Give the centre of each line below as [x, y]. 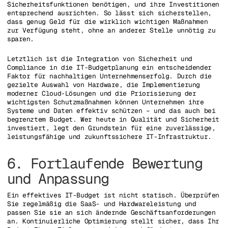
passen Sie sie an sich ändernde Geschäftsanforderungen [111, 212]
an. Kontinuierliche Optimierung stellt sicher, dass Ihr [113, 221]
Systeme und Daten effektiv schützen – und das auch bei [111, 111]
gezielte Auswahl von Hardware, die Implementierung [104, 85]
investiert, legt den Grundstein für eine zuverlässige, [111, 128]
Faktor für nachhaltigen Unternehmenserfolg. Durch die [109, 76]
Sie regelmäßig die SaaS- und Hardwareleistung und [102, 204]
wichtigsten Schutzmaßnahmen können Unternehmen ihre [106, 102]
